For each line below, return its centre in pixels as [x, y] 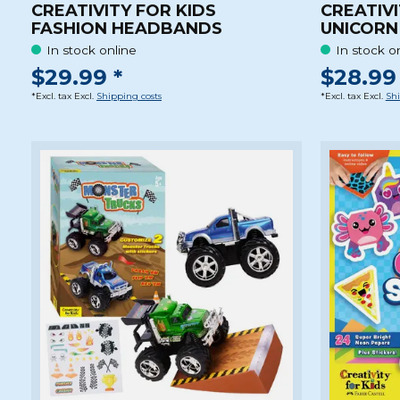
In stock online [92, 50]
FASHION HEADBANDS [127, 29]
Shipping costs [129, 96]
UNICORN [359, 29]
